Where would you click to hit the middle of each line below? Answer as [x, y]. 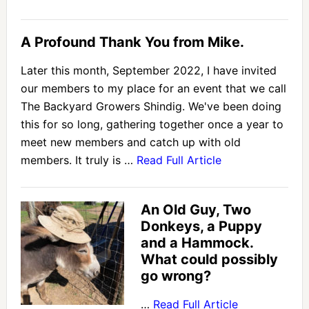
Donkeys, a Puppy [201, 227]
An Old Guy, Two [196, 210]
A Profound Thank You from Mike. [132, 42]
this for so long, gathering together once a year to [152, 124]
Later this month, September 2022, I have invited [148, 71]
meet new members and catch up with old [130, 142]
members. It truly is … [78, 160]
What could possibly [209, 260]
